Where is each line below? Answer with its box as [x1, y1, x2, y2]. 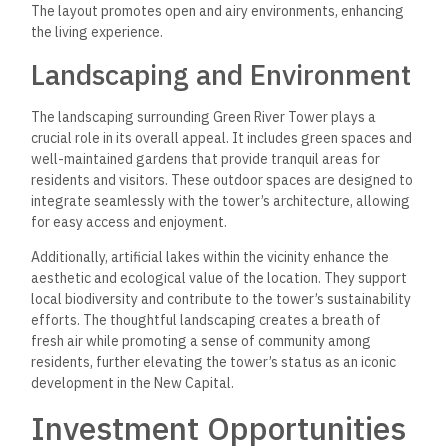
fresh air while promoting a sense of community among [31, 332, 372, 351]
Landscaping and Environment [31, 55, 412, 93]
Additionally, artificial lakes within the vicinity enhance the [31, 248, 390, 267]
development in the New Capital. [31, 374, 235, 393]
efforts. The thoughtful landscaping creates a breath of [31, 311, 382, 330]
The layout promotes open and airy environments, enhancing [31, 2, 405, 21]
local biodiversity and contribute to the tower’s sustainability [31, 290, 412, 309]
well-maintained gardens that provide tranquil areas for [31, 149, 381, 168]
